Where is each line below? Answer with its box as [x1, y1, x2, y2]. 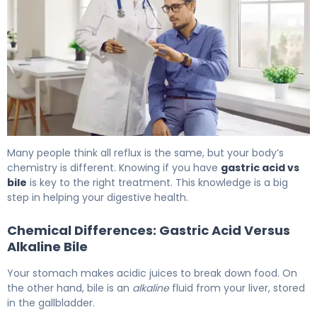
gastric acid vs [221, 161, 299, 175]
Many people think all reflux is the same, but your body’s [7, 146, 284, 161]
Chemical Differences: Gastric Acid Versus [7, 221, 290, 240]
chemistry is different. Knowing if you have [7, 161, 221, 175]
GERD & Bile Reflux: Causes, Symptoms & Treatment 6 [6, 135, 304, 152]
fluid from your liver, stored [169, 281, 305, 296]
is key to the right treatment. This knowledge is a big [27, 175, 288, 190]
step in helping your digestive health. [7, 190, 188, 205]
